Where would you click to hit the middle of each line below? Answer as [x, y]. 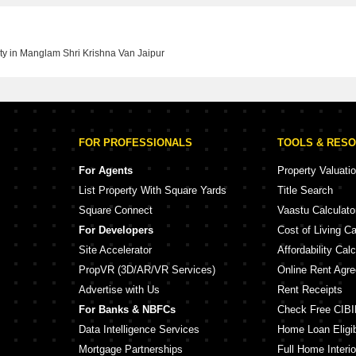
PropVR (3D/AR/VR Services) [147, 270]
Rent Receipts [310, 290]
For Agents [106, 170]
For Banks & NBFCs [127, 310]
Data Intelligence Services [139, 329]
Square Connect [116, 210]
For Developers [116, 230]
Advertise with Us [119, 290]
